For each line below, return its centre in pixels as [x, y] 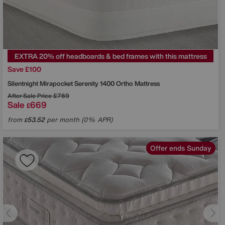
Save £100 [24, 69]
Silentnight [24, 83]
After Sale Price [30, 95]
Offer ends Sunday [181, 148]
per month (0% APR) [79, 120]
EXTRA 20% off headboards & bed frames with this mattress [110, 56]
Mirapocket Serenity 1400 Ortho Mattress [100, 83]
